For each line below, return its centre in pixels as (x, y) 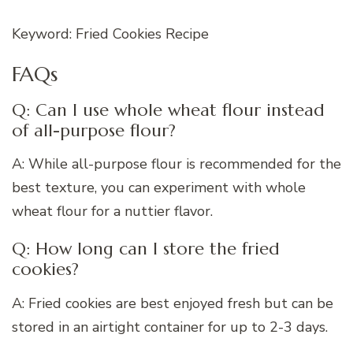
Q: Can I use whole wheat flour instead (168, 110)
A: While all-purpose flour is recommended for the (176, 164)
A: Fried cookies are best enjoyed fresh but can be (173, 303)
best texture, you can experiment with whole (159, 188)
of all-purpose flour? (94, 130)
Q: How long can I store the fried (146, 249)
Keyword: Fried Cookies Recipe (110, 34)
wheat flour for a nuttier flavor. (112, 212)
